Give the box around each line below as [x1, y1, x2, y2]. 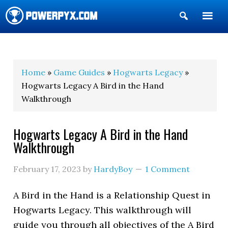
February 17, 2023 [13, 164, 81, 174]
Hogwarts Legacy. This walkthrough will [13, 204, 192, 216]
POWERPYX [6, 36, 62, 54]
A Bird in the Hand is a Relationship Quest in [13, 189, 211, 201]
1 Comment [145, 164, 190, 174]
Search [189, 26, 220, 38]
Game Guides [53, 67, 105, 77]
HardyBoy [94, 164, 133, 174]
